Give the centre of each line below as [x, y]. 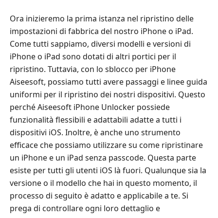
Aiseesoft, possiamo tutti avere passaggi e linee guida [109, 82]
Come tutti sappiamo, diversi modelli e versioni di [100, 44]
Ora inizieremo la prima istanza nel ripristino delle [102, 18]
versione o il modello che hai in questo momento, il [103, 183]
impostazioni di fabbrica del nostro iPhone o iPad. [101, 31]
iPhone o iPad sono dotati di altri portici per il [93, 56]
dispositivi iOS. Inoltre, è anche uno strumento [95, 132]
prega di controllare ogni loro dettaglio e [85, 208]
